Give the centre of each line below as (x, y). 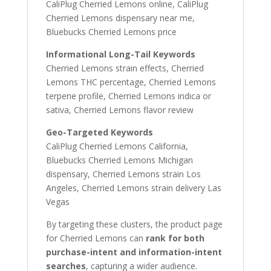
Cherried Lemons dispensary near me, (120, 18)
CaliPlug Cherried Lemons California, (117, 146)
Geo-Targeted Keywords (99, 132)
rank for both (175, 238)
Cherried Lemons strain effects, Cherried (125, 68)
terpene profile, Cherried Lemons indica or (128, 96)
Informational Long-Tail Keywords (120, 54)
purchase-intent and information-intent (134, 252)
